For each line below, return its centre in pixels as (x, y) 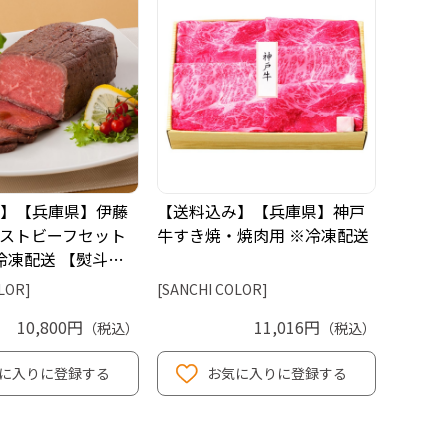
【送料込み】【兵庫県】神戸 (261, 210)
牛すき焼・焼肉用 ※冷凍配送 (263, 234)
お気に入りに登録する (276, 372)
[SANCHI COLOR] (212, 288)
